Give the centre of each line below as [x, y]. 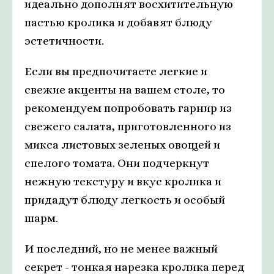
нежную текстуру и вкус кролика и [123, 182]
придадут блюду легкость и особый [125, 200]
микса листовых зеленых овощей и [122, 145]
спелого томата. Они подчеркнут [117, 163]
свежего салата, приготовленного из [128, 127]
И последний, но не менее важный [121, 249]
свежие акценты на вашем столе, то [125, 90]
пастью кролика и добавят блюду [118, 23]
